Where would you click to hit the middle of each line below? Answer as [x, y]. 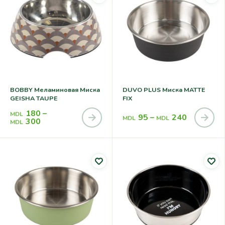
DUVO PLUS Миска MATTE [164, 90]
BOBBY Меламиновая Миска [55, 90]
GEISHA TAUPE [34, 98]
